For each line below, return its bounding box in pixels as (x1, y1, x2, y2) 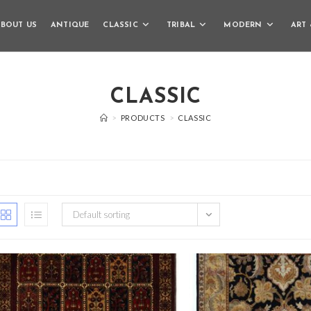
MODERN (224, 22, 262, 29)
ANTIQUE (50, 22, 90, 29)
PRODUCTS (120, 113, 165, 122)
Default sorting (73, 209, 130, 220)
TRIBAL (166, 22, 196, 29)
